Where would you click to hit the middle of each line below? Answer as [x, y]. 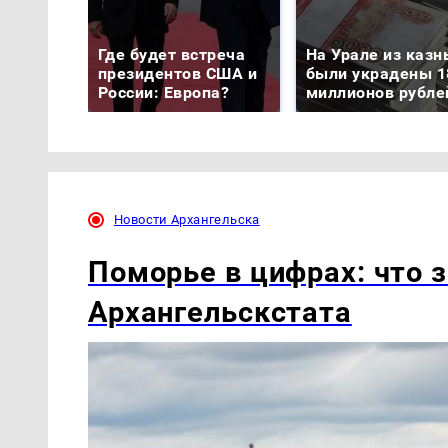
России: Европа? [164, 93]
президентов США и [178, 74]
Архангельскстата [220, 311]
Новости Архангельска [187, 220]
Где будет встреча [172, 55]
